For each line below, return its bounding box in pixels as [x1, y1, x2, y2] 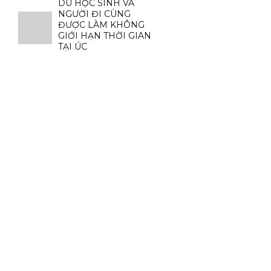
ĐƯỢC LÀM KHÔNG [58, 19, 145, 30]
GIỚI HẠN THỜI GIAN [58, 30, 151, 41]
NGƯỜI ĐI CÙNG [58, 8, 131, 19]
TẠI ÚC [58, 41, 87, 52]
